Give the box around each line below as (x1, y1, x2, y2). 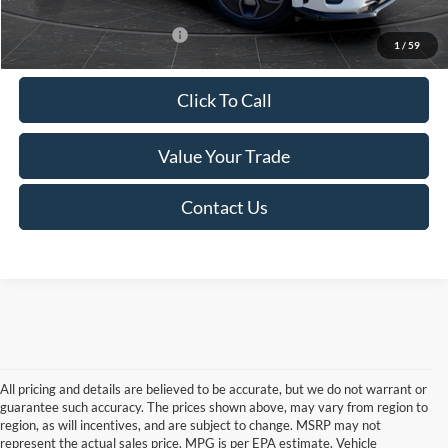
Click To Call (176, 89, 272, 112)
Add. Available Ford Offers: (19, 27, 172, 44)
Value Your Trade (158, 145, 291, 168)
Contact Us (180, 196, 268, 219)
